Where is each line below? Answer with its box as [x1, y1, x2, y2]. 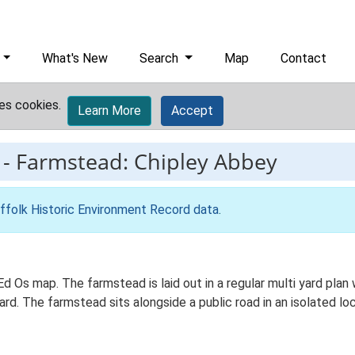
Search [139, 51, 182, 66]
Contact [281, 51, 327, 66]
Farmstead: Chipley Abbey [16, 147, 277, 176]
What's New [42, 51, 109, 66]
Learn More [78, 103, 141, 118]
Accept [171, 103, 213, 118]
